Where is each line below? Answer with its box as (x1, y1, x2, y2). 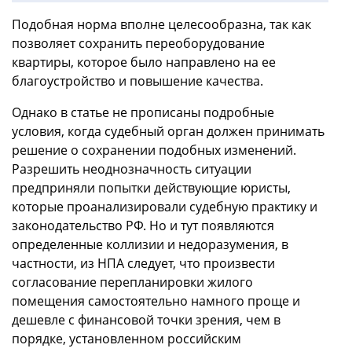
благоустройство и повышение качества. (12, 71, 263, 90)
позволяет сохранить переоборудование (12, 34, 265, 52)
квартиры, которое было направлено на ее (12, 53, 276, 71)
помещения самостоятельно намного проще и (12, 291, 300, 310)
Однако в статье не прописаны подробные (12, 103, 274, 121)
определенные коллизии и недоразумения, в (12, 235, 288, 253)
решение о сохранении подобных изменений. (12, 141, 296, 159)
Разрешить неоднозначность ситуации (12, 159, 251, 178)
